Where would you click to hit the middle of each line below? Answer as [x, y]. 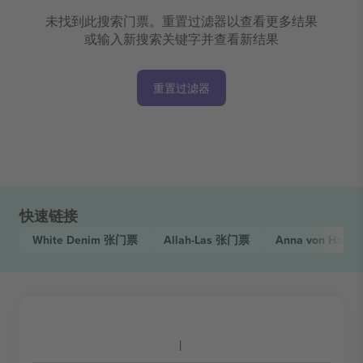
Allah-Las [190, 239]
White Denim [68, 239]
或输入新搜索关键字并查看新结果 [181, 38]
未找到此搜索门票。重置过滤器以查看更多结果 [181, 21]
